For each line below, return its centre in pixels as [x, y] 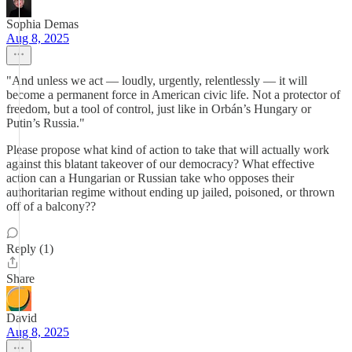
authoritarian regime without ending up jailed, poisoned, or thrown [170, 192]
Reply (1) [30, 249]
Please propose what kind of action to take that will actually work [168, 150]
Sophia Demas [42, 24]
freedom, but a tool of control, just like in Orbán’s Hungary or [159, 109]
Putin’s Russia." [46, 123]
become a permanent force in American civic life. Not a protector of [173, 95]
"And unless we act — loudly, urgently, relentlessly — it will [157, 81]
